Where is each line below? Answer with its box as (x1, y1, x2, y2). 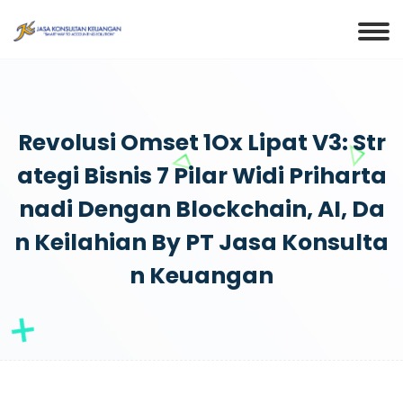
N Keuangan (130, 260, 273, 291)
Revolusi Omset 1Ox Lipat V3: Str (17, 127, 386, 158)
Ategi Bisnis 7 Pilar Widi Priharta (16, 160, 387, 192)
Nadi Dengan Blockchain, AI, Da (18, 193, 385, 225)
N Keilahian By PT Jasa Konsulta (14, 227, 389, 258)
